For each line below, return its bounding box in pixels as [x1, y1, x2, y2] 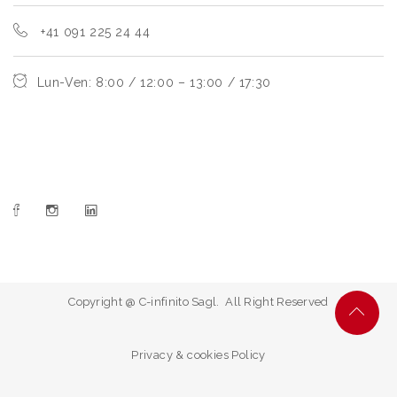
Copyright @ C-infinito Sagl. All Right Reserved [68, 295, 329, 309]
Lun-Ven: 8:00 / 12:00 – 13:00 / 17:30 [36, 75, 271, 90]
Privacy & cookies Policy [131, 348, 266, 362]
